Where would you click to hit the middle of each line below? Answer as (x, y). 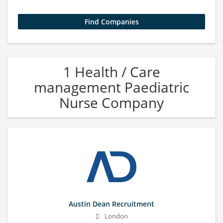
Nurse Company (111, 103)
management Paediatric (111, 87)
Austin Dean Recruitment (111, 204)
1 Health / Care (111, 72)
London (116, 217)
